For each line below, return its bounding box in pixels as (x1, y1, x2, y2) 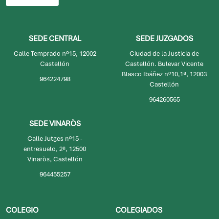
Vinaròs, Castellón (27, 154, 83, 163)
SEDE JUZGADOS (135, 33, 193, 44)
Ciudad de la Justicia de (130, 49, 199, 58)
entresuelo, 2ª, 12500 (23, 144, 86, 153)
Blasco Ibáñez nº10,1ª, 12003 (122, 69, 207, 78)
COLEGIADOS (115, 205, 162, 215)
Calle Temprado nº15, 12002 (13, 49, 96, 58)
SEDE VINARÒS (29, 118, 81, 129)
